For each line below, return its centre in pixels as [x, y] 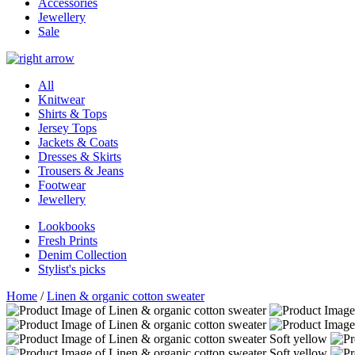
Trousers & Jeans [81, 170]
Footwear [62, 185]
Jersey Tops [67, 128]
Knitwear [61, 99]
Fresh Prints [68, 240]
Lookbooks [67, 226]
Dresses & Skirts [80, 156]
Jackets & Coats [78, 142]
